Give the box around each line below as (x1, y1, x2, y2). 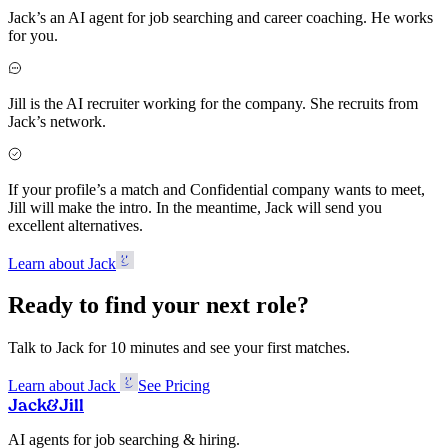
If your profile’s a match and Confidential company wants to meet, (8, 180, 425, 198)
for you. (8, 26, 58, 44)
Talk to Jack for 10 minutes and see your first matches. (8, 339, 350, 357)
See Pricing (138, 377, 210, 395)
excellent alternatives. (8, 216, 143, 234)
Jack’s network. (8, 112, 106, 130)
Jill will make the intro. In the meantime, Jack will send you (8, 198, 382, 216)
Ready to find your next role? (8, 292, 309, 319)
